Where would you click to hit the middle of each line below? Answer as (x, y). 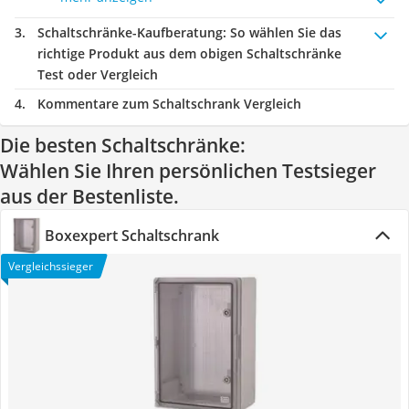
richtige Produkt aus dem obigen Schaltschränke (189, 53)
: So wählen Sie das (282, 32)
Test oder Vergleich (98, 74)
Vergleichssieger (51, 266)
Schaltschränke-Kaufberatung (130, 32)
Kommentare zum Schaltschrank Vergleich (169, 104)
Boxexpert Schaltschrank (132, 236)
